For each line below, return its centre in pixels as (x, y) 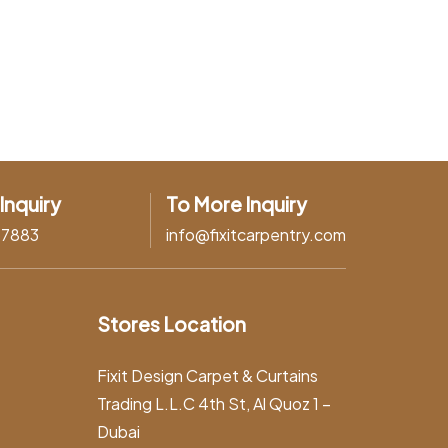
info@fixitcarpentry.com (256, 234)
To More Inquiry (236, 203)
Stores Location (171, 323)
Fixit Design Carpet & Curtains (207, 375)
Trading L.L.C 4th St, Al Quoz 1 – (214, 403)
